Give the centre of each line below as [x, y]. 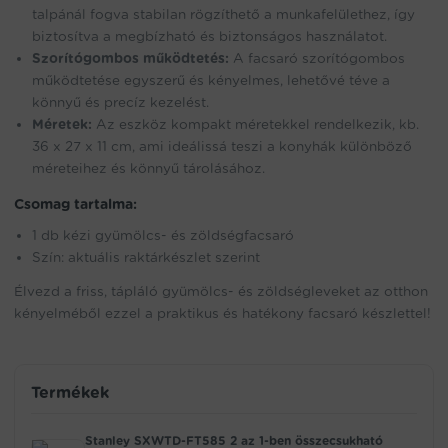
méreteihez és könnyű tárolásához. [148, 168]
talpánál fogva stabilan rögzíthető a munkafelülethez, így [223, 14]
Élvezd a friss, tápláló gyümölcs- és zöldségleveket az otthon [221, 291]
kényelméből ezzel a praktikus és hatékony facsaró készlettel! [222, 313]
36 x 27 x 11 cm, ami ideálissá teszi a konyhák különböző [222, 146]
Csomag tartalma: [75, 204]
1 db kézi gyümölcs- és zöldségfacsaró [163, 235]
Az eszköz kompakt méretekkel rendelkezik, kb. [255, 124]
